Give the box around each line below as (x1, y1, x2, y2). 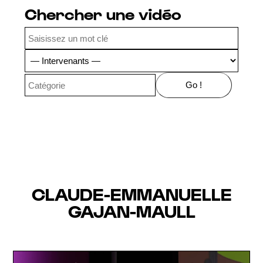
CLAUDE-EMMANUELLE (31, 183, 232, 204)
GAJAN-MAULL (68, 200, 195, 221)
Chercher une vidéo (25, 4, 182, 23)
